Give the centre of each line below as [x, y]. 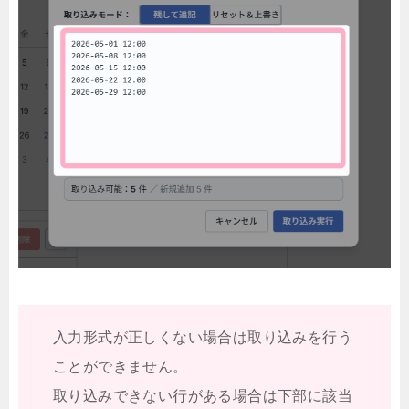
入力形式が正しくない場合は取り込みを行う [203, 337]
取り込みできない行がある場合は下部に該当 [203, 395]
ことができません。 [121, 366]
